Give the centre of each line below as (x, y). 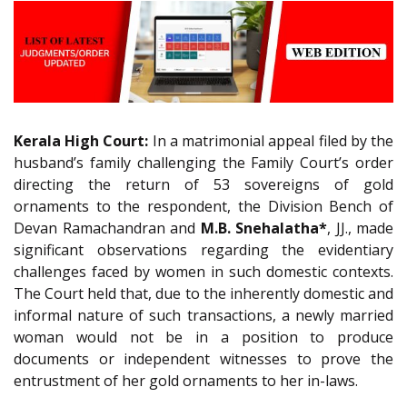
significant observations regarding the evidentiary (203, 250)
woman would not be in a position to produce (203, 338)
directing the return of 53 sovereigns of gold (203, 185)
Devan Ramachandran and (107, 228)
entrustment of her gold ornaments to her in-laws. (186, 381)
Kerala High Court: (81, 141)
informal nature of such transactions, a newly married (203, 316)
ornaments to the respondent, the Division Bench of (203, 207)
